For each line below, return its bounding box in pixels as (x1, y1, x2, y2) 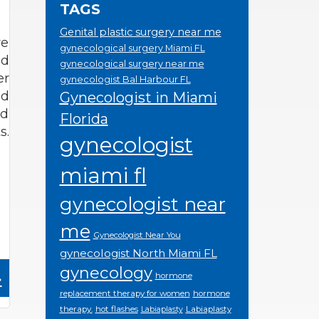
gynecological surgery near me (59, 58, 204, 69)
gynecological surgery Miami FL (59, 43, 205, 53)
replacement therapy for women (59, 288, 190, 298)
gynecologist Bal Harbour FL (59, 74, 191, 85)
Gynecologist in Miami (59, 89, 217, 106)
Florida (59, 110, 108, 127)
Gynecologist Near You (93, 230, 181, 240)
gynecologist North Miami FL (59, 246, 217, 260)
